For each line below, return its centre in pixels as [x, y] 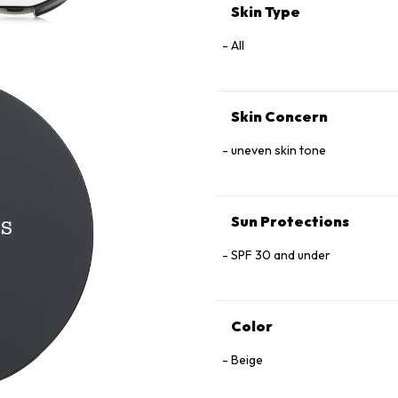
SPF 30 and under [281, 255]
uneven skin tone [279, 150]
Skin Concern [279, 116]
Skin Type [266, 12]
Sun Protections [290, 221]
